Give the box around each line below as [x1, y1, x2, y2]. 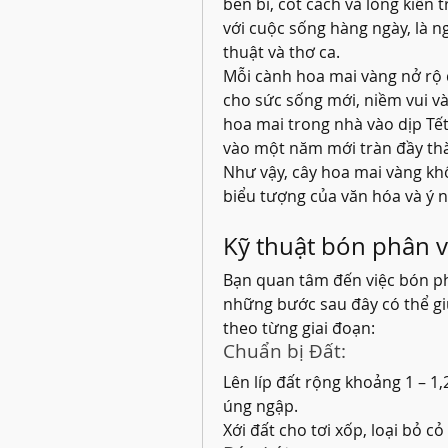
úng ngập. [223, 395, 298, 417]
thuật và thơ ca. [223, 41, 340, 63]
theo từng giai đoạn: [223, 317, 375, 339]
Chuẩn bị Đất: [223, 338, 346, 363]
